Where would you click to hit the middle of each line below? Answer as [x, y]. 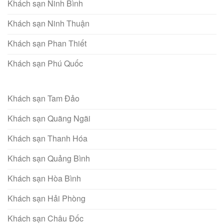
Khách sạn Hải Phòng [46, 198]
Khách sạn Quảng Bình [49, 158]
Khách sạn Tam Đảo [43, 98]
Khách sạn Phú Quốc [45, 63]
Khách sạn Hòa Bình [44, 178]
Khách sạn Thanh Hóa [47, 138]
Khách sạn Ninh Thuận [48, 23]
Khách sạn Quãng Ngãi [49, 118]
